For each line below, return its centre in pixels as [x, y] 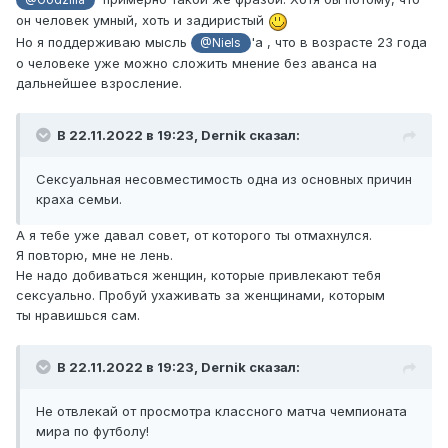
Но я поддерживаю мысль [103, 41]
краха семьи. [79, 199]
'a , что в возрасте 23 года [338, 41]
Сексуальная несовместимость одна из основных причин [224, 179]
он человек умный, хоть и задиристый [142, 20]
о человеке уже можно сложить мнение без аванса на [196, 63]
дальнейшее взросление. [99, 83]
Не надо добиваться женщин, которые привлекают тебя [198, 275]
